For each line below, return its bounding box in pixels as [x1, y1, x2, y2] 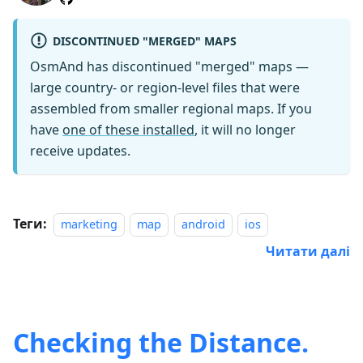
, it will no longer [194, 121, 296, 139]
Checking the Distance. [13, 325, 309, 361]
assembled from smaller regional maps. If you [30, 100, 312, 118]
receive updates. [30, 142, 130, 160]
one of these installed [62, 121, 194, 139]
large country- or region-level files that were [30, 79, 300, 97]
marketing [61, 216, 117, 233]
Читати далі [266, 242, 350, 261]
